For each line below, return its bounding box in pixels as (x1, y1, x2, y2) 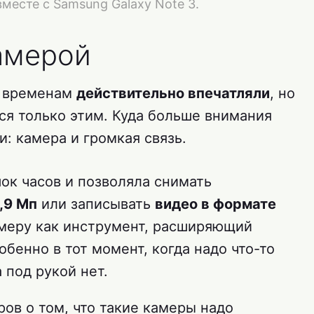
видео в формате (155, 196, 276, 213)
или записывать (37, 196, 155, 213)
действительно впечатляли (76, 85, 270, 102)
